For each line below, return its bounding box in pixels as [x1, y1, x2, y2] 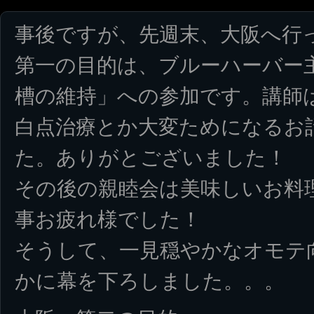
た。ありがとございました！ [15, 146, 287, 170]
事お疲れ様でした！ [15, 207, 201, 231]
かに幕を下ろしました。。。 [15, 269, 285, 293]
